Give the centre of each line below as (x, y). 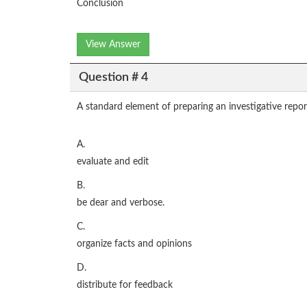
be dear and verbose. (121, 203)
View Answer (113, 45)
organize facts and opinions (134, 244)
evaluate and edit (113, 162)
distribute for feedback (125, 285)
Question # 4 (113, 77)
